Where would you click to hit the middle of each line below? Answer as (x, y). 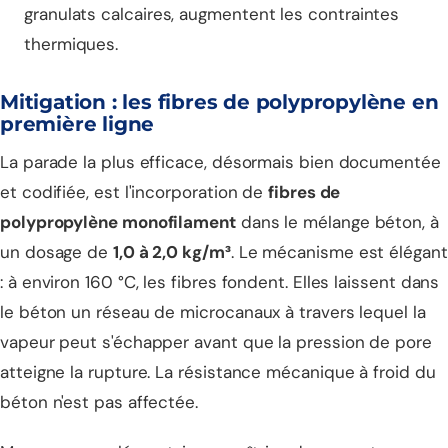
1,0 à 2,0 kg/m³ (171, 251)
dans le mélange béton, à (337, 221)
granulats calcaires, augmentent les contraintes (212, 13)
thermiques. (71, 43)
